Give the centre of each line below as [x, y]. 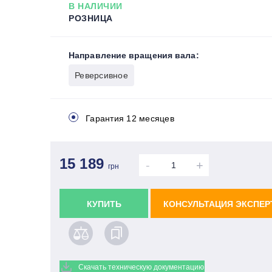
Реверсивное [101, 75]
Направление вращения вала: [134, 55]
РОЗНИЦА [91, 18]
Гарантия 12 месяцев [130, 118]
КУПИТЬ [104, 204]
